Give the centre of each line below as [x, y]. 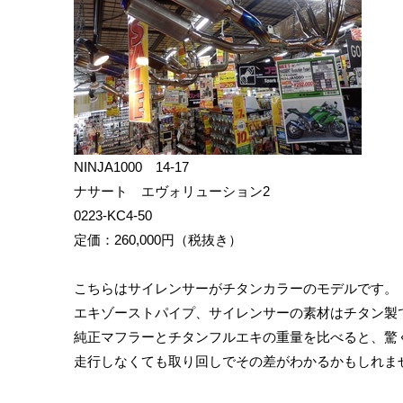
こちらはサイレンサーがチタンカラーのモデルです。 [236, 289]
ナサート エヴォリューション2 [172, 192]
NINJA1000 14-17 [131, 167]
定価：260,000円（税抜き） [158, 240]
